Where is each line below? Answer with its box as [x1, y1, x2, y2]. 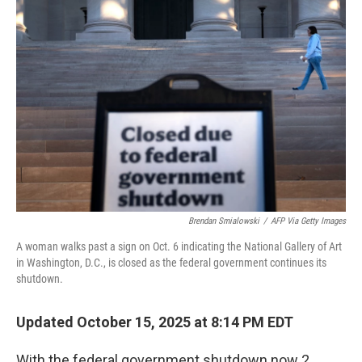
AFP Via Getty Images [271, 216, 346, 226]
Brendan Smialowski [188, 216, 259, 226]
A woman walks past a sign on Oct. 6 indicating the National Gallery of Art [16, 240, 342, 253]
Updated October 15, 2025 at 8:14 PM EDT [16, 314, 293, 330]
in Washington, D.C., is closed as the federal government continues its [16, 256, 326, 269]
